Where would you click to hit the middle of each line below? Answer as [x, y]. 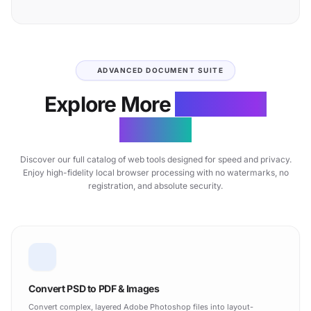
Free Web [221, 104]
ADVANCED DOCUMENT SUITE [160, 70]
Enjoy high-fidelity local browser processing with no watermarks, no [155, 172]
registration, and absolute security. [155, 185]
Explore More [110, 104]
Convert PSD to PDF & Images [94, 288]
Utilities [155, 129]
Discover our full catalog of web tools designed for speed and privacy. [155, 159]
